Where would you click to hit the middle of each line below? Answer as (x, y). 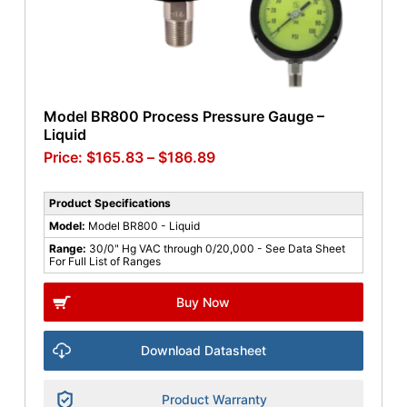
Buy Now (203, 303)
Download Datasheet (203, 351)
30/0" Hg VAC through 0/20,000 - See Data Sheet (217, 249)
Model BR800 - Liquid (144, 226)
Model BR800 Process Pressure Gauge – (184, 117)
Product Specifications (109, 203)
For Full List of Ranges (104, 262)
